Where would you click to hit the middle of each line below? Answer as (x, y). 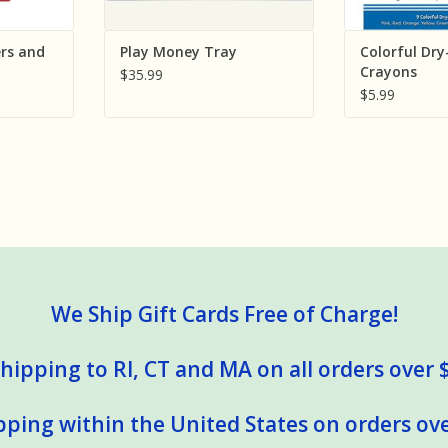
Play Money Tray (178, 52)
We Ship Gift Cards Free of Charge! (224, 314)
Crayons (388, 72)
